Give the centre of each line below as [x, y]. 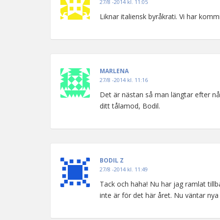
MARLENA [114, 71]
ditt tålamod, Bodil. [130, 106]
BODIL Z [112, 160]
